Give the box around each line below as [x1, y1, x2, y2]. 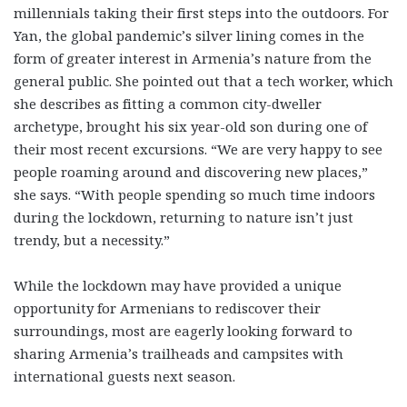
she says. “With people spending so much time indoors [14, 184, 375, 203]
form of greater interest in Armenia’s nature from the [14, 48, 372, 67]
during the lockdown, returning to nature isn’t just [14, 207, 353, 226]
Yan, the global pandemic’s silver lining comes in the [14, 25, 364, 45]
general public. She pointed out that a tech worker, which [14, 71, 393, 90]
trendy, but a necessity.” [14, 230, 170, 249]
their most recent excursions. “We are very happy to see [14, 139, 382, 158]
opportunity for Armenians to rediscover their [14, 298, 321, 317]
